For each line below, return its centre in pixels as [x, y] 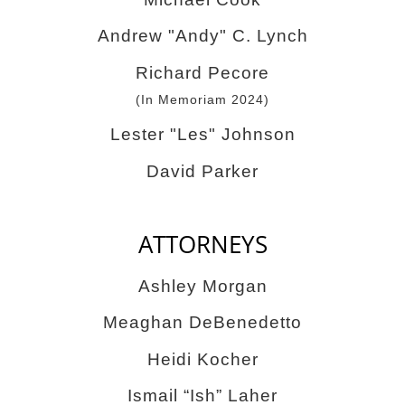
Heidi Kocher [202, 359]
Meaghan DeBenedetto [202, 323]
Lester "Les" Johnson [202, 135]
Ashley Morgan [202, 286]
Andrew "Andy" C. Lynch [202, 36]
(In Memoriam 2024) [202, 99]
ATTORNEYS [202, 245]
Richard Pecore [202, 72]
